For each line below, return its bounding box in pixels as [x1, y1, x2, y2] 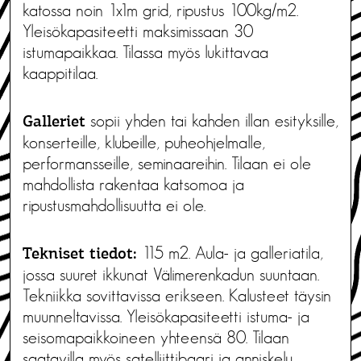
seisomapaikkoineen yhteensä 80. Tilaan [23, 328, 289, 346]
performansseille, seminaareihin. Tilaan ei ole [23, 154, 311, 172]
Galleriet [23, 114, 90, 131]
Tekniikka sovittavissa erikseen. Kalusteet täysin [23, 286, 331, 305]
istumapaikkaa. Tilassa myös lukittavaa [23, 43, 268, 61]
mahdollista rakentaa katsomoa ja [23, 175, 244, 193]
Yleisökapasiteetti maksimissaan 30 [23, 22, 253, 40]
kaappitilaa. [23, 64, 98, 82]
